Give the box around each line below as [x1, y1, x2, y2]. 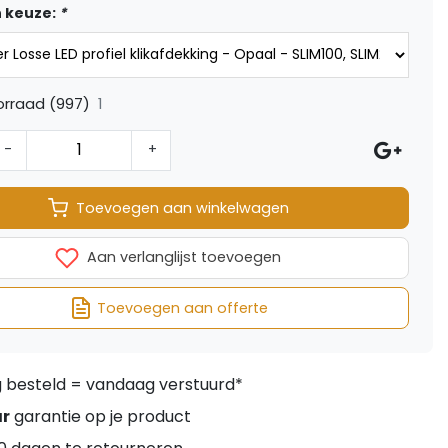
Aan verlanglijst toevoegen [83, 247, 281, 268]
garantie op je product [10, 405, 191, 429]
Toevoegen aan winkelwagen [75, 197, 289, 218]
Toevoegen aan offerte [96, 297, 268, 318]
